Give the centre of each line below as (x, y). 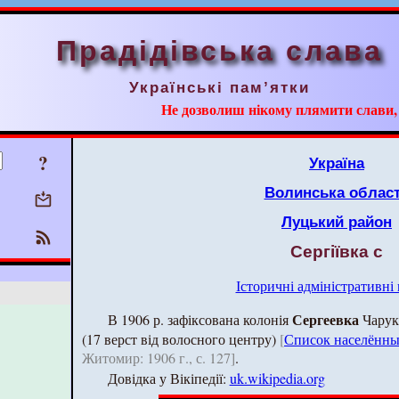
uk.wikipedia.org (277, 378)
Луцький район (337, 222)
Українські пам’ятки (220, 87)
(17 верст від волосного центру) (181, 339)
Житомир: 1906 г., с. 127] (159, 358)
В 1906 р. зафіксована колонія (199, 319)
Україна (337, 163)
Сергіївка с (337, 252)
